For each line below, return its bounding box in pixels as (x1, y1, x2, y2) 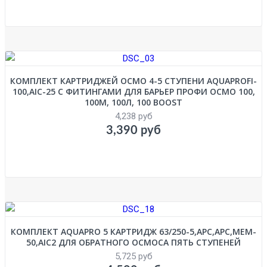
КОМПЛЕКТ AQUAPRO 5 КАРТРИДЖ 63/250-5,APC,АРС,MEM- (11, 225, 256, 237)
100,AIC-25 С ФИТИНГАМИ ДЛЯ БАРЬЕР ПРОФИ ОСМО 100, (12, 85, 255, 97)
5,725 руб (114, 250, 153, 262)
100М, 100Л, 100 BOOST (85, 96, 182, 108)
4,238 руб (114, 110, 153, 122)
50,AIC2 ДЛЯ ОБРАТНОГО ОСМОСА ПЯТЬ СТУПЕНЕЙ (26, 236, 241, 248)
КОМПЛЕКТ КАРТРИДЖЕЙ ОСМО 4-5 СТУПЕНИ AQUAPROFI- (10, 74, 257, 86)
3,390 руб (106, 124, 161, 136)
